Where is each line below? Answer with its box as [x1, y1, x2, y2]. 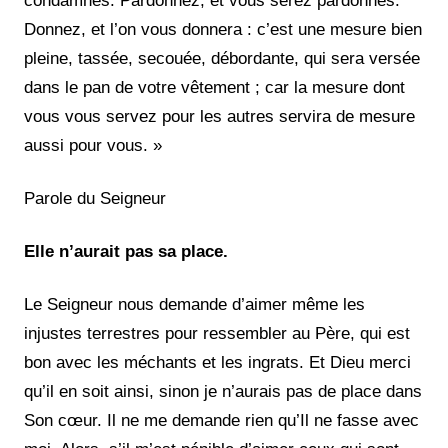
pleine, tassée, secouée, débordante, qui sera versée [24, 48, 420, 68]
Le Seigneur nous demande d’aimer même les [24, 294, 365, 314]
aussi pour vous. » [24, 135, 162, 155]
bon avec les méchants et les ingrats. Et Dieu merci [24, 352, 411, 372]
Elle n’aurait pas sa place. [24, 241, 228, 261]
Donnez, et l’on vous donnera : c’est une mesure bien [24, 19, 422, 39]
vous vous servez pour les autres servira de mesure [24, 106, 415, 126]
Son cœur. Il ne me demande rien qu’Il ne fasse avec [24, 410, 419, 430]
